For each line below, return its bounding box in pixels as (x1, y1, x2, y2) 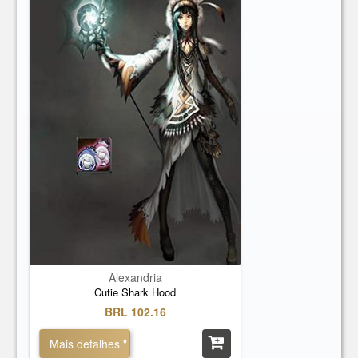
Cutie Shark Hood (94, 284, 177, 300)
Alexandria (108, 269, 162, 285)
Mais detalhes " (50, 336, 128, 352)
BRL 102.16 (104, 304, 166, 320)
